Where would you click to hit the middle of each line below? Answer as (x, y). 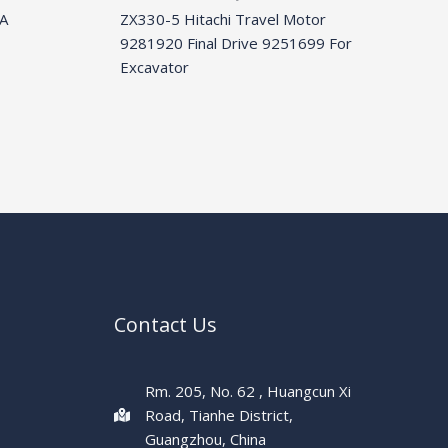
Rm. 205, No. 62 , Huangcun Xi (247, 390)
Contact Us (165, 324)
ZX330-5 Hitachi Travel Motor (223, 19)
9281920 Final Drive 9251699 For (236, 43)
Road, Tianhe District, (218, 414)
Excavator (155, 67)
